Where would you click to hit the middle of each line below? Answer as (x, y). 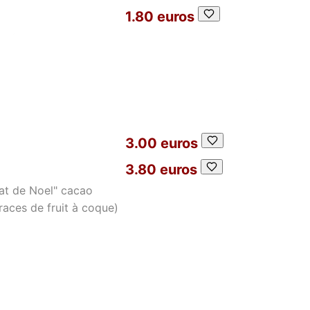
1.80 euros (160, 17)
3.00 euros (162, 143)
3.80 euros (161, 170)
